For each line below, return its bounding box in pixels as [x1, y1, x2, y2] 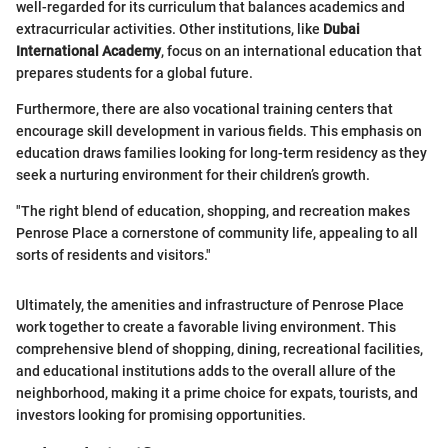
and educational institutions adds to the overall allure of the [16, 362, 396, 379]
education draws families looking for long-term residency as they [16, 144, 427, 161]
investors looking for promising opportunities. [16, 406, 306, 423]
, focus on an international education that [161, 42, 422, 59]
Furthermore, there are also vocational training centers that [16, 100, 393, 117]
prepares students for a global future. [16, 64, 253, 81]
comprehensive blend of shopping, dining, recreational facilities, [16, 340, 423, 357]
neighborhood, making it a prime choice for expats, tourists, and [16, 384, 418, 401]
